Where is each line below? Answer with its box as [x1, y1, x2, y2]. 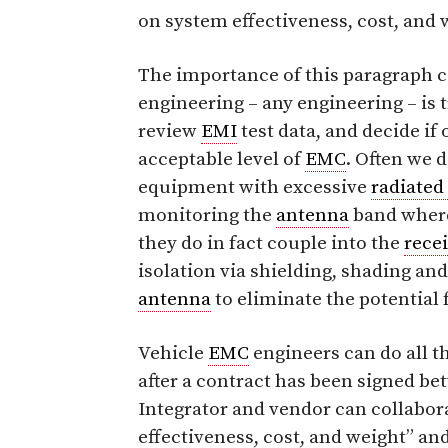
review [138, 119, 201, 143]
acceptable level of [138, 147, 305, 171]
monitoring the [138, 203, 276, 227]
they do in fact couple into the [138, 231, 404, 255]
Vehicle [138, 341, 208, 365]
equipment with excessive [138, 175, 371, 199]
